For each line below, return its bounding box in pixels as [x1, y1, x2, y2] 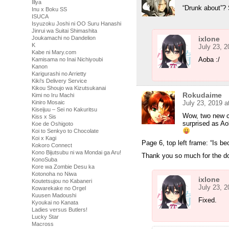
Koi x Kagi [32, 135, 56, 141]
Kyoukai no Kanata [32, 199, 78, 205]
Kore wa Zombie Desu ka [32, 164, 95, 170]
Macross [32, 221, 54, 227]
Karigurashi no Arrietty [32, 71, 86, 77]
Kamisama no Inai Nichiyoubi [32, 56, 103, 62]
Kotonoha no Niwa [32, 171, 77, 177]
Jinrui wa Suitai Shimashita [32, 28, 97, 34]
